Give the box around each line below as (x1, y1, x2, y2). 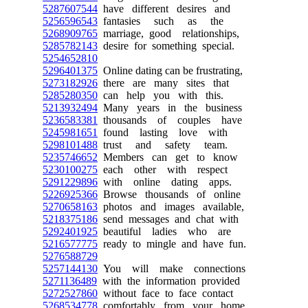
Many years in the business (98, 102, 242, 113)
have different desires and (98, 3, 230, 14)
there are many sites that (98, 77, 229, 89)
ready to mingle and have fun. (98, 238, 246, 250)
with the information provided (97, 275, 240, 287)
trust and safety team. (98, 139, 228, 151)
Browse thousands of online (98, 188, 241, 200)
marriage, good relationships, (98, 27, 239, 39)
